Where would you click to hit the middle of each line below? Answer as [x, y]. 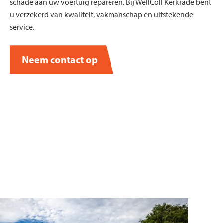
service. [22, 27]
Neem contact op [60, 60]
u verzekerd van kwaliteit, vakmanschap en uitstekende [102, 15]
